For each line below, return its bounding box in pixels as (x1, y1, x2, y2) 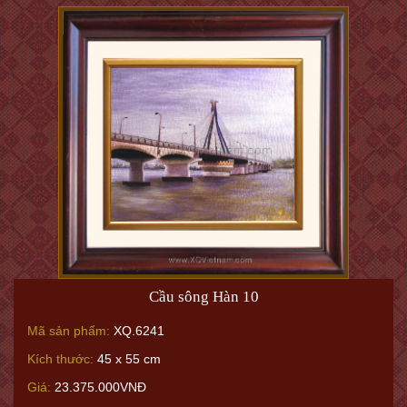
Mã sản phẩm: (27, 323, 110, 338)
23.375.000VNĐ (51, 380, 146, 394)
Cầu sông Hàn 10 (148, 288, 259, 305)
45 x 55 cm (94, 352, 161, 366)
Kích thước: (27, 352, 94, 366)
